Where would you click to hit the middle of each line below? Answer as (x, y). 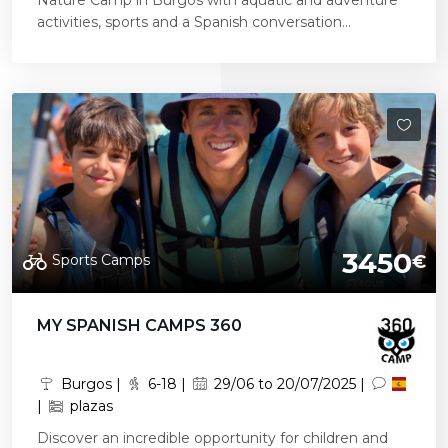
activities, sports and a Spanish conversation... (194, 22)
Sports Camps (101, 259)
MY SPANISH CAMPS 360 (139, 325)
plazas (89, 406)
